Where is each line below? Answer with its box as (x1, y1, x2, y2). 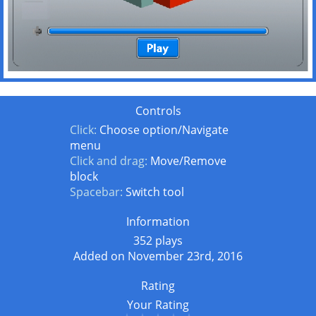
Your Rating (127, 296, 189, 312)
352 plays (133, 232, 183, 248)
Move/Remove (150, 152, 226, 169)
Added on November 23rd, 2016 (73, 248, 243, 264)
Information (126, 213, 190, 229)
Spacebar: (70, 183, 123, 200)
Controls (135, 102, 181, 119)
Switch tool (126, 183, 184, 200)
